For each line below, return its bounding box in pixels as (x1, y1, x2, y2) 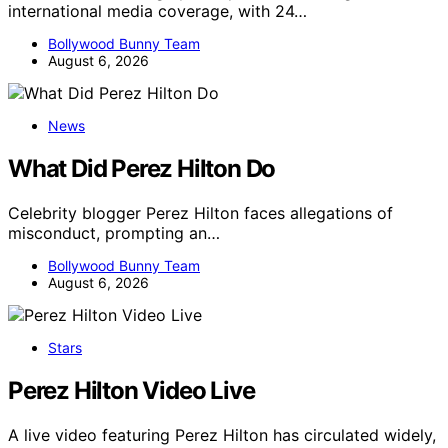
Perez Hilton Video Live (8, 375, 255, 405)
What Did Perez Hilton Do (8, 154, 276, 184)
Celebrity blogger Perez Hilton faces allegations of (8, 202, 393, 223)
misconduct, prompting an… (8, 222, 220, 243)
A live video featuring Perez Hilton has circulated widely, (8, 424, 436, 445)
